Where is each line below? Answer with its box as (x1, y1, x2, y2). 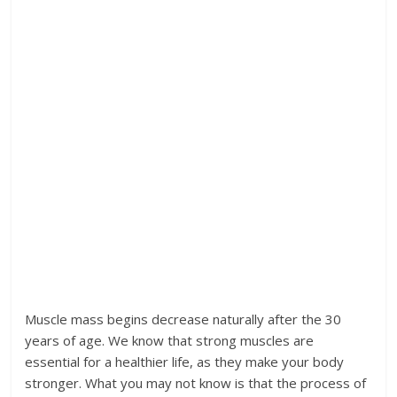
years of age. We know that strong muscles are (25, 331, 315, 350)
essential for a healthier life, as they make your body (25, 353, 345, 371)
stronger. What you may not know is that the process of (25, 374, 367, 393)
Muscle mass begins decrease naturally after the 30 (25, 310, 342, 329)
